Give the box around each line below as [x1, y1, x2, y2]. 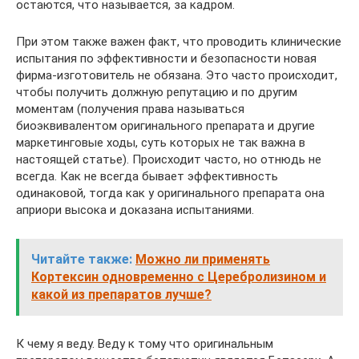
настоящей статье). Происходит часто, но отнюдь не [16, 152, 321, 167]
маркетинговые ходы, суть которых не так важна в [16, 135, 305, 150]
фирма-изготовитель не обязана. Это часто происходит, [16, 68, 337, 83]
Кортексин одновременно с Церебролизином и [31, 269, 326, 284]
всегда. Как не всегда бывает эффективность [16, 169, 278, 184]
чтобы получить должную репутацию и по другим [16, 85, 297, 99]
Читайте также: [31, 252, 132, 267]
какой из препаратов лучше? [31, 287, 212, 302]
